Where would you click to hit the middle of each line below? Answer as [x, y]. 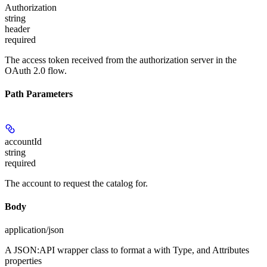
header [17, 29]
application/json [34, 230]
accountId [23, 141]
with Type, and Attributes [201, 250]
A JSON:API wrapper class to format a [79, 250]
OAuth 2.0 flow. [36, 71]
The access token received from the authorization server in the [121, 60]
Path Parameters [39, 94]
